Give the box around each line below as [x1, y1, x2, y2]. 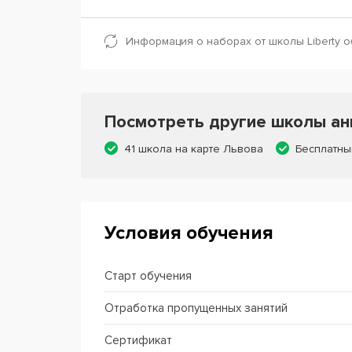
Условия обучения [104, 222, 273, 244]
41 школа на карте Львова [124, 142, 263, 156]
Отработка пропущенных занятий [104, 301, 288, 315]
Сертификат [104, 333, 172, 347]
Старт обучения [104, 269, 192, 283]
